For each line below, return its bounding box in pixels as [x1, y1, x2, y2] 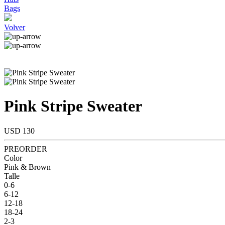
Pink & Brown [4, 162, 51, 171]
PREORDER [4, 144, 47, 153]
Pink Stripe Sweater [4, 97, 142, 116]
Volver [4, 23, 25, 32]
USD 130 [4, 126, 35, 135]
